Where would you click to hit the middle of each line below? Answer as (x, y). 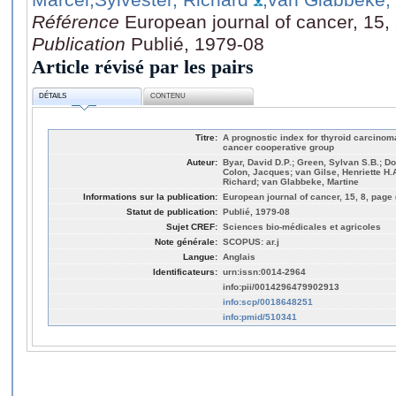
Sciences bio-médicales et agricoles (302, 226)
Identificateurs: (185, 271)
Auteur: (202, 162)
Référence (78, 21)
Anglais (239, 256)
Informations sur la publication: (150, 196)
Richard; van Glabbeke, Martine (291, 181)
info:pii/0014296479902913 (281, 286)
